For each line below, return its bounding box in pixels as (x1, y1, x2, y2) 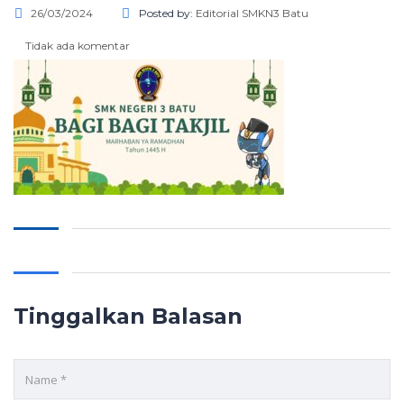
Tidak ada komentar (23, 39, 130, 52)
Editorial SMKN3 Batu (196, 6, 308, 20)
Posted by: (139, 6, 196, 20)
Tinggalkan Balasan (14, 303, 243, 329)
